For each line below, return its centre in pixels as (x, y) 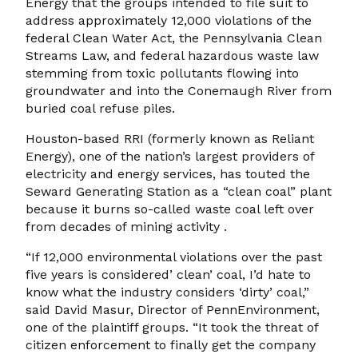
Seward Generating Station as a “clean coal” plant (179, 192)
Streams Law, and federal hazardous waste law (172, 56)
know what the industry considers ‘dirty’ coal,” (167, 292)
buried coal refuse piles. (100, 109)
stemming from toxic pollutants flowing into (162, 74)
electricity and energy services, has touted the (168, 174)
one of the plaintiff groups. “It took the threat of (172, 328)
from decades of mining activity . (126, 227)
